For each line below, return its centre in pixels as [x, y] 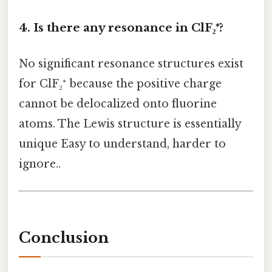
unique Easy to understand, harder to [122, 144]
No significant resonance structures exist [131, 64]
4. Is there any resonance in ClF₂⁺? [121, 28]
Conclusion [64, 237]
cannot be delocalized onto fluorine [118, 104]
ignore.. [40, 164]
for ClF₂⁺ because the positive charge [120, 84]
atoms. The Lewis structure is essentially [130, 124]
